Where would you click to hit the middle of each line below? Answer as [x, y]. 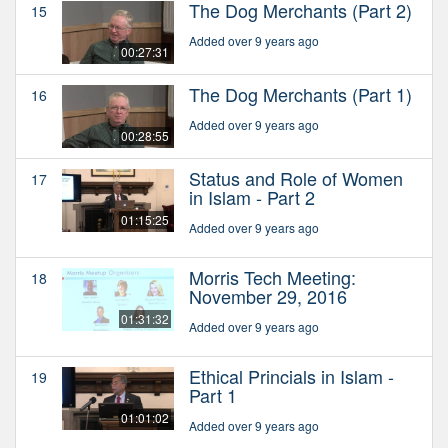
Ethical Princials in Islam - [291, 375]
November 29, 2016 [268, 295]
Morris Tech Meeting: [272, 276]
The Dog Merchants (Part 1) [300, 93]
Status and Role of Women [296, 177]
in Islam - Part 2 [252, 196]
